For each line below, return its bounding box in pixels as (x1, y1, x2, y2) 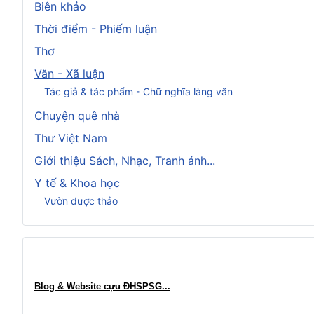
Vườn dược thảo (44, 195, 118, 207)
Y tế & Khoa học (34, 175, 120, 190)
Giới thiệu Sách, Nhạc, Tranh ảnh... (34, 153, 215, 168)
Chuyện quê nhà (34, 108, 120, 123)
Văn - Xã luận (34, 66, 104, 81)
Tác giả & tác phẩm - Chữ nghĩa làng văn (44, 86, 233, 98)
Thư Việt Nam (34, 130, 107, 145)
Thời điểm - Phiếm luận (34, 21, 157, 36)
